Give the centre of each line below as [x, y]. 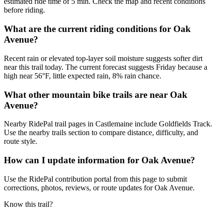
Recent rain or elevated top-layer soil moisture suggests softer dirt [103, 58]
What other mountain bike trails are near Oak [96, 94]
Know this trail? [28, 204]
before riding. [24, 10]
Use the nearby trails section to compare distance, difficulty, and [101, 133]
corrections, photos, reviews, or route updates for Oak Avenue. [99, 187]
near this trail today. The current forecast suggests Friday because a [106, 67]
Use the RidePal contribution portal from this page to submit [95, 179]
